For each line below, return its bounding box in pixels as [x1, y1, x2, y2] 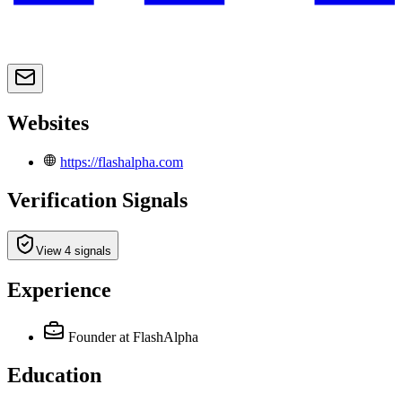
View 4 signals [36, 244, 111, 258]
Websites [7, 111, 89, 135]
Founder [68, 328, 116, 345]
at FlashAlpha [119, 328, 198, 345]
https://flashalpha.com [60, 154, 183, 170]
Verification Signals [7, 188, 188, 213]
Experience [7, 277, 111, 301]
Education [7, 363, 101, 387]
